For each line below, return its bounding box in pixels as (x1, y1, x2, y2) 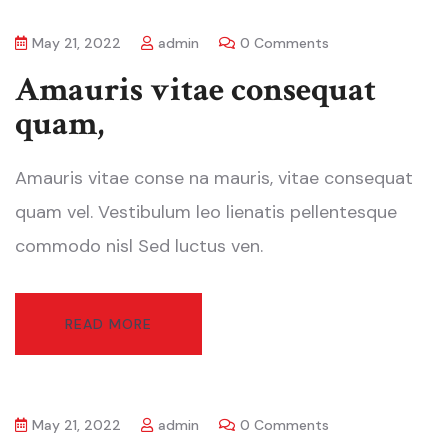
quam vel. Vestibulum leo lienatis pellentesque (15, 200, 397, 225)
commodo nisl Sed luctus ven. (15, 234, 263, 259)
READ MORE (65, 315, 152, 334)
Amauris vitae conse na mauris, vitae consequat (15, 166, 413, 191)
